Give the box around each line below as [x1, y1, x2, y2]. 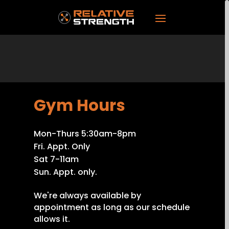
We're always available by [34, 190, 141, 201]
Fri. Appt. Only [34, 141, 90, 152]
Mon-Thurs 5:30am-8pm [34, 128, 136, 140]
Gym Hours [34, 94, 125, 117]
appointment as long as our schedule [34, 201, 190, 213]
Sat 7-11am [34, 153, 79, 165]
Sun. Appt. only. [34, 166, 97, 178]
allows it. [34, 213, 70, 225]
